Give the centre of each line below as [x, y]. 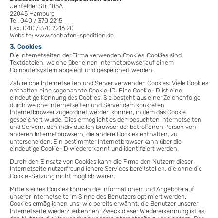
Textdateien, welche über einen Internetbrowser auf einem [92, 63]
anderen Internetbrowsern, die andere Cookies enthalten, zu [93, 134]
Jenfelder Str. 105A [36, 6]
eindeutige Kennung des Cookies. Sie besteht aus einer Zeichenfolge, [106, 97]
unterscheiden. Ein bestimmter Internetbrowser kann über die [96, 141]
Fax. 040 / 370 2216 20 [42, 28]
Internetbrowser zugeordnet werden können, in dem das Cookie [98, 112]
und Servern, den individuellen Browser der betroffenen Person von [103, 127]
